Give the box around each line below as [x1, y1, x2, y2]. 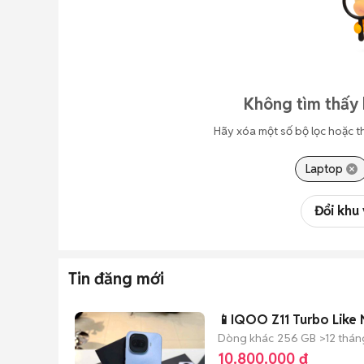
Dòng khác [218, 330, 274, 345]
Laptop [305, 162, 343, 176]
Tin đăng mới [68, 268, 164, 289]
